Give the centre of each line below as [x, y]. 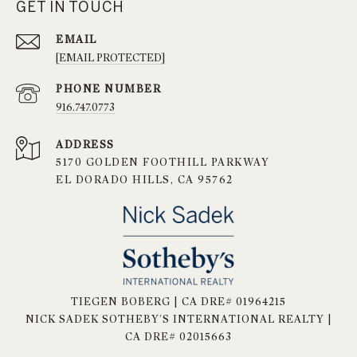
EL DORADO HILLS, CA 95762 [145, 179]
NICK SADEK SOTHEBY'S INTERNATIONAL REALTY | [178, 319]
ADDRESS [85, 144]
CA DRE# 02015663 [178, 336]
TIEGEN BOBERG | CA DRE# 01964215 [178, 301]
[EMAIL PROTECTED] [110, 57]
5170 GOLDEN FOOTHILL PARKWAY [163, 162]
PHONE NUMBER [108, 88]
